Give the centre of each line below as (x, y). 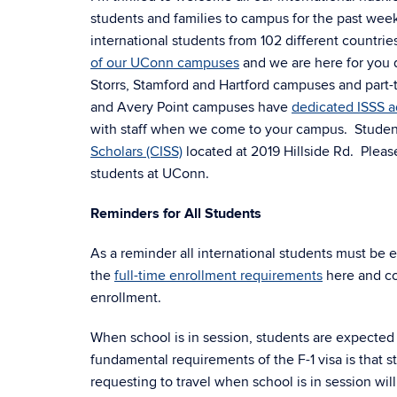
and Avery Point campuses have (191, 107)
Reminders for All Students (176, 214)
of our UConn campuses (165, 63)
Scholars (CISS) (136, 152)
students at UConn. (150, 174)
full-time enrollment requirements (218, 276)
